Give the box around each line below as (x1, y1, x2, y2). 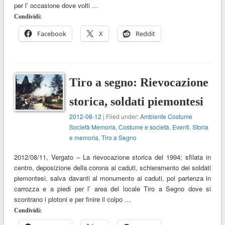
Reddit (135, 29, 155, 39)
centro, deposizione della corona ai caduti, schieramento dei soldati (14, 163, 211, 173)
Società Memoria (69, 123, 116, 132)
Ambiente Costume (140, 112, 193, 121)
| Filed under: (101, 112, 141, 121)
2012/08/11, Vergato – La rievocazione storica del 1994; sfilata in (14, 152, 211, 162)
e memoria (69, 133, 99, 142)
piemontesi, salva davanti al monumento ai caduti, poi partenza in (14, 173, 211, 183)
